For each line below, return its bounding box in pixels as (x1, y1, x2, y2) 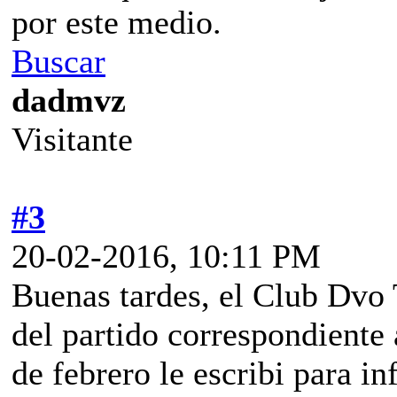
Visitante (12, 120, 133, 158)
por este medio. (12, 3, 222, 41)
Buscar (12, 42, 105, 80)
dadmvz (12, 81, 126, 119)
